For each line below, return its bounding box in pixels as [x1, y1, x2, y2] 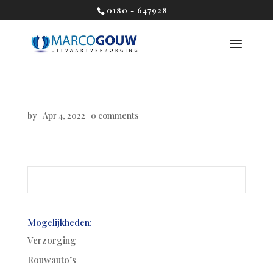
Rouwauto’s [27, 253, 76, 266]
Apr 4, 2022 [42, 110, 85, 121]
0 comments [90, 110, 139, 121]
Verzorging [27, 234, 76, 246]
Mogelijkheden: [27, 216, 92, 229]
